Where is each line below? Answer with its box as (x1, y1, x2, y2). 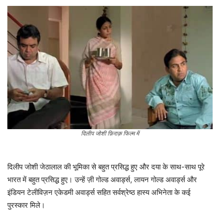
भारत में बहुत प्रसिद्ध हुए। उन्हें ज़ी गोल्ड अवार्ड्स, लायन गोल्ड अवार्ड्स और (7, 175, 197, 185)
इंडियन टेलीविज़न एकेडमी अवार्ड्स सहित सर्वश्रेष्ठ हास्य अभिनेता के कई (7, 188, 191, 197)
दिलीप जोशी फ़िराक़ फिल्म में (81, 130, 139, 137)
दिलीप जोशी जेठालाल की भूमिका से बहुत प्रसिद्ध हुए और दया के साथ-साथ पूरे (7, 162, 205, 172)
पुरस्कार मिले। (7, 200, 45, 210)
